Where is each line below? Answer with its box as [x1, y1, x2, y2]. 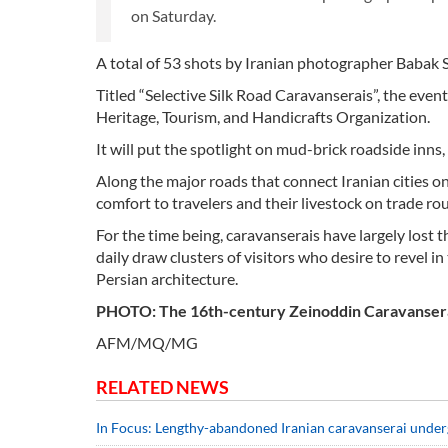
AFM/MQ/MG [96, 332, 198, 352]
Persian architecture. [96, 268, 238, 288]
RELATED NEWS [96, 375, 229, 398]
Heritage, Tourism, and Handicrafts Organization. [96, 106, 430, 126]
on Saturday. [131, 5, 216, 25]
